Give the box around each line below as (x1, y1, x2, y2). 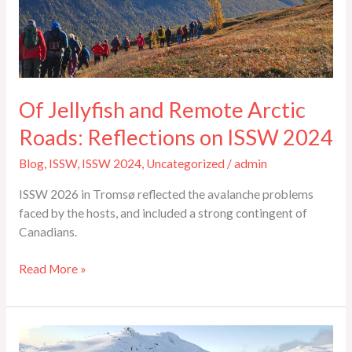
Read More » (18, 261, 86, 276)
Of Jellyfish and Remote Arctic (18, 96, 306, 123)
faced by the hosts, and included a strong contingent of (18, 205, 307, 220)
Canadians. (18, 224, 77, 239)
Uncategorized (145, 156, 225, 171)
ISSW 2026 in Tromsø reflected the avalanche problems (18, 186, 313, 201)
